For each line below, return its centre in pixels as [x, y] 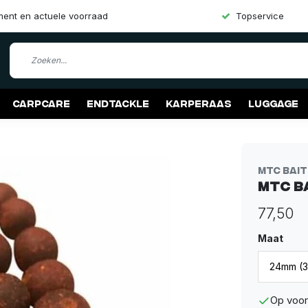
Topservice [260, 16]
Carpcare [41, 103]
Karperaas [199, 103]
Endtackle [118, 103]
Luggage [273, 103]
